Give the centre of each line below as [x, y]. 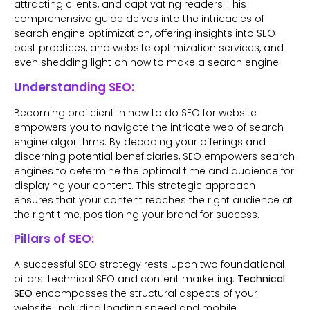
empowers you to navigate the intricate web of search [149, 127]
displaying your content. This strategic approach [135, 185]
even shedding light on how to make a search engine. [147, 63]
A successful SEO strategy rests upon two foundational [149, 265]
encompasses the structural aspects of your [145, 294]
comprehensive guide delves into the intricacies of [139, 19]
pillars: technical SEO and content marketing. [126, 279]
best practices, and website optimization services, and [149, 48]
